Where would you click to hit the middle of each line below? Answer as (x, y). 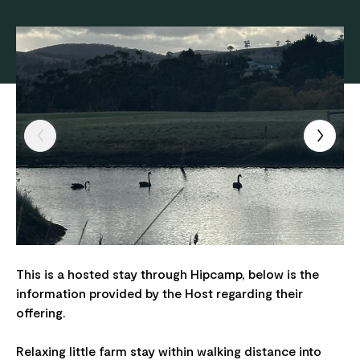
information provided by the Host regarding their (160, 292)
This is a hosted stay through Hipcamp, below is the (168, 273)
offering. (41, 312)
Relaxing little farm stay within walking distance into (169, 350)
